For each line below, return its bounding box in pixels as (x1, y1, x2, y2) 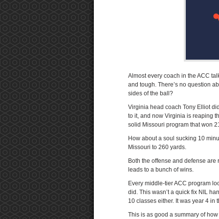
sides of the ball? (128, 90, 173, 97)
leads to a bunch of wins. (128, 166, 194, 173)
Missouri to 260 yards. (128, 144, 186, 151)
